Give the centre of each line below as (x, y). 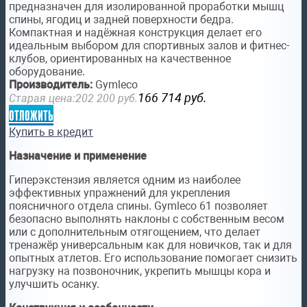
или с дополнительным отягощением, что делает (135, 232)
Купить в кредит (51, 132)
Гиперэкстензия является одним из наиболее (125, 180)
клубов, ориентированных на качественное (120, 59)
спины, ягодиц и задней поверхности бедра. (121, 20)
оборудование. (47, 72)
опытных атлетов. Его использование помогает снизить (153, 258)
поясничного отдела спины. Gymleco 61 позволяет (138, 206)
